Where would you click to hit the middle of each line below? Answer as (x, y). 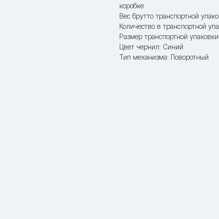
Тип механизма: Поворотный (164, 57)
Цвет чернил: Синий (151, 47)
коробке (131, 6)
